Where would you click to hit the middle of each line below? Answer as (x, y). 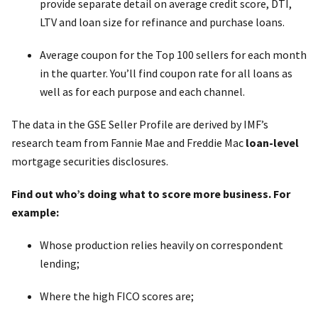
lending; (60, 263)
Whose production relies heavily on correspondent (161, 245)
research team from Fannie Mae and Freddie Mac (128, 142)
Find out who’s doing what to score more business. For (151, 193)
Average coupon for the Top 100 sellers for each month (173, 54)
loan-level (272, 142)
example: (35, 212)
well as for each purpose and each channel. (142, 91)
